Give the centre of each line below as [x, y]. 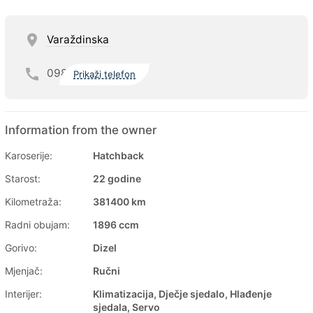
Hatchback [118, 155]
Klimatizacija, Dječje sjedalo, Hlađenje [182, 293]
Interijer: [23, 293]
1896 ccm [116, 224]
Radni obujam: [37, 224]
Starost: [23, 178]
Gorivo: [21, 247]
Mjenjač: [24, 270]
